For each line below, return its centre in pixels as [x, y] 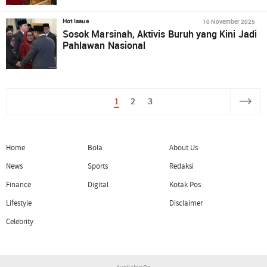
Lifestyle [19, 204]
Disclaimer [186, 204]
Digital [98, 184]
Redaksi [181, 166]
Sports [98, 166]
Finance [19, 184]
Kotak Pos [185, 184]
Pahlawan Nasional [104, 45]
